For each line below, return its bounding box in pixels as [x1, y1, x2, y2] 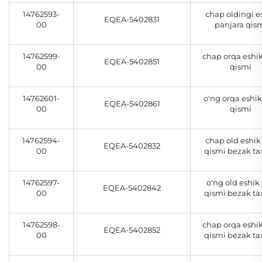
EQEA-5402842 [103, 183, 161, 193]
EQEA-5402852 [104, 225, 160, 235]
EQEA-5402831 [104, 15, 160, 25]
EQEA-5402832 [104, 141, 160, 151]
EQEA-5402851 [104, 57, 160, 67]
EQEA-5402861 [104, 99, 160, 109]
